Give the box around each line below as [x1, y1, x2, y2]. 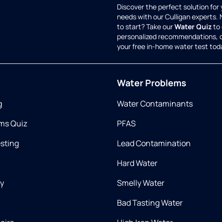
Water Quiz [174, 22, 212, 31]
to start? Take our [117, 22, 174, 31]
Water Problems [117, 77, 186, 89]
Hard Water [117, 158, 158, 168]
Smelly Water [117, 177, 165, 188]
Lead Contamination [117, 138, 191, 149]
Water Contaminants [117, 98, 193, 109]
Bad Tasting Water [117, 197, 183, 208]
